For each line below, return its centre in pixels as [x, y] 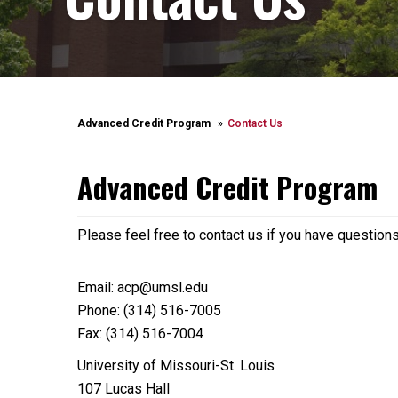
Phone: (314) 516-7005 [149, 310]
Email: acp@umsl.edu [143, 287]
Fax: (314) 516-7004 [140, 334]
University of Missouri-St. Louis [176, 366]
